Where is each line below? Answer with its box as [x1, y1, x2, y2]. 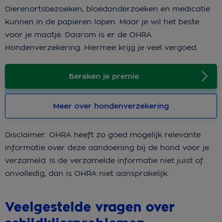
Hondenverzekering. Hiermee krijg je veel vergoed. [5, 43, 198, 53]
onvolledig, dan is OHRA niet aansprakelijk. [5, 168, 169, 178]
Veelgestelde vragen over [5, 199, 174, 217]
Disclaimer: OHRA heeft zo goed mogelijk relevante [5, 130, 201, 140]
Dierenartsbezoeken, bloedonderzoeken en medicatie [5, 4, 210, 14]
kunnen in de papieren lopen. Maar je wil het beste [5, 17, 199, 27]
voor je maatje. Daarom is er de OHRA [5, 30, 152, 40]
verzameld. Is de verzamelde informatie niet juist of [5, 156, 203, 166]
